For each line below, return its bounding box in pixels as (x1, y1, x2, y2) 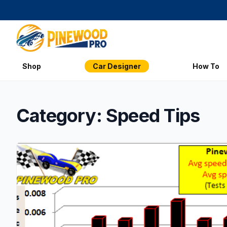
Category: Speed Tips (16, 104, 200, 127)
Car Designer (92, 61, 141, 70)
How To (192, 61, 219, 70)
